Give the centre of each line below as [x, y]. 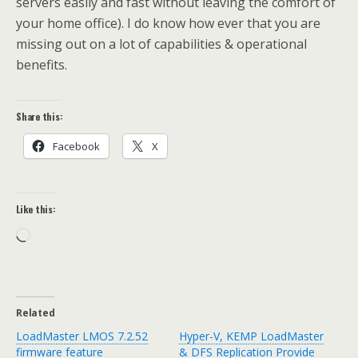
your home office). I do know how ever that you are [168, 24]
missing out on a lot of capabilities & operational [161, 44]
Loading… [58, 237]
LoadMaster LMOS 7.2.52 [82, 336]
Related [36, 313]
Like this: [36, 209]
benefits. [42, 65]
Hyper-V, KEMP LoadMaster [251, 336]
